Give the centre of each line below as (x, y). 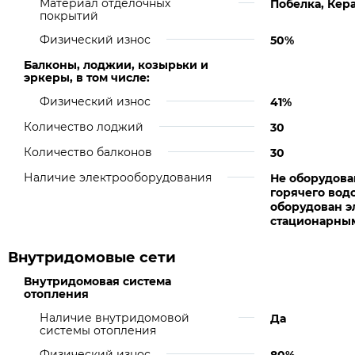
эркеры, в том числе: (87, 78)
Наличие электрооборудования (118, 177)
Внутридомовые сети (92, 258)
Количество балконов (88, 152)
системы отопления (98, 330)
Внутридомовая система (97, 281)
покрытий (69, 16)
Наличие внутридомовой (115, 318)
